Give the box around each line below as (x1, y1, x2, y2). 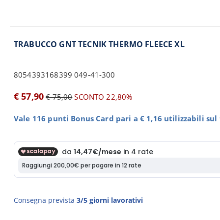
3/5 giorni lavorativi (77, 195, 143, 205)
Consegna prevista (14, 195, 77, 205)
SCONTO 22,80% (72, 92, 133, 102)
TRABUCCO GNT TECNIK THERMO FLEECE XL (14, 39, 185, 50)
